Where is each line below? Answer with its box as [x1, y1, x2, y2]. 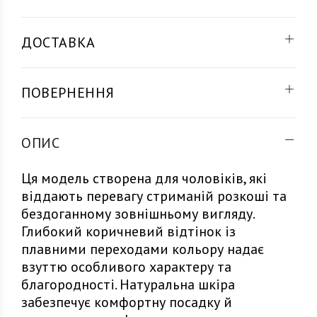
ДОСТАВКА [21, 33, 96, 52]
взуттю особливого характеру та [21, 258, 231, 276]
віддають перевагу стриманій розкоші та [21, 187, 287, 205]
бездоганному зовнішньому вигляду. [21, 204, 254, 223]
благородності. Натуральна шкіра [21, 275, 235, 294]
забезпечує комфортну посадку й [21, 293, 232, 311]
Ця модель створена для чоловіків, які [21, 169, 267, 188]
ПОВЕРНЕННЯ [21, 83, 115, 102]
